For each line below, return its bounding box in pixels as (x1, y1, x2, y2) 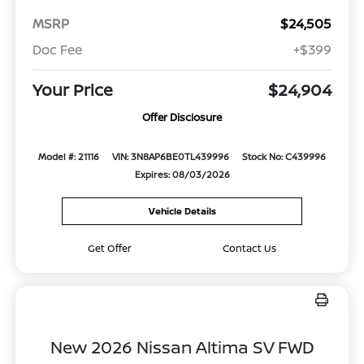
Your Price (32, 78, 113, 101)
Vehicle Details (148, 204, 216, 217)
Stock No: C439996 (241, 149, 326, 162)
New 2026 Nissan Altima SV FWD (50, 335, 314, 358)
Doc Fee (32, 40, 82, 58)
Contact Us (222, 240, 276, 255)
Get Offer (88, 240, 132, 255)
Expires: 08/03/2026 (134, 167, 230, 180)
